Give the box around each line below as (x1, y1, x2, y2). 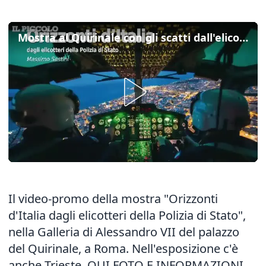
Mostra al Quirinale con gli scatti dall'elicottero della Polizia (239, 30, 248, 45)
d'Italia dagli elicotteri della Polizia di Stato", (8, 207, 246, 223)
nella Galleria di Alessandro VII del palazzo (8, 224, 239, 240)
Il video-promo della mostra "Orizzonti (8, 191, 218, 207)
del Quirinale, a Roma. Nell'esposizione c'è (8, 240, 238, 256)
